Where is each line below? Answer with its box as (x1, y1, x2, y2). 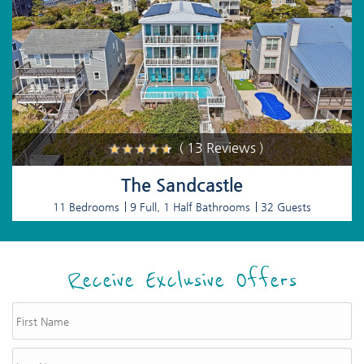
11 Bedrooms (53, 201, 119, 214)
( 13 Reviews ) (179, 140, 264, 156)
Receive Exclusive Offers (67, 263, 297, 297)
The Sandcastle (121, 175, 243, 196)
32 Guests (261, 201, 311, 214)
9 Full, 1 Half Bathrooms (130, 201, 250, 214)
